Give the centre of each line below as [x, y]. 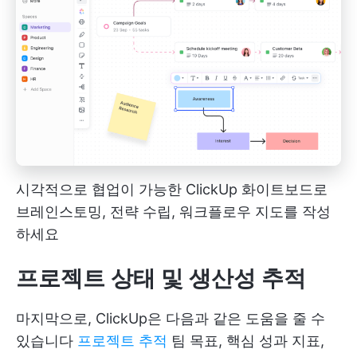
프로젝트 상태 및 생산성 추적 [161, 278]
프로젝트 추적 [122, 341]
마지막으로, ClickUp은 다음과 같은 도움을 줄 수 [171, 318]
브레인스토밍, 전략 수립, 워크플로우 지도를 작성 [173, 212]
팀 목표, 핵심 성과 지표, [246, 341]
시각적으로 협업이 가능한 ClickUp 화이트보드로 [172, 189]
